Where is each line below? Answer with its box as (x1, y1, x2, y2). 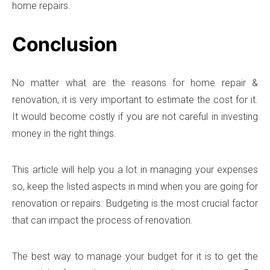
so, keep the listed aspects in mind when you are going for (12, 180, 258, 192)
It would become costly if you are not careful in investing (12, 110, 258, 122)
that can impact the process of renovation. (12, 214, 193, 226)
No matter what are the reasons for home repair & (12, 77, 258, 89)
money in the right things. (12, 127, 116, 139)
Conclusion (12, 32, 118, 56)
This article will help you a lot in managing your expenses (12, 163, 258, 175)
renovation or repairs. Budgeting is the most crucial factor (12, 197, 258, 209)
